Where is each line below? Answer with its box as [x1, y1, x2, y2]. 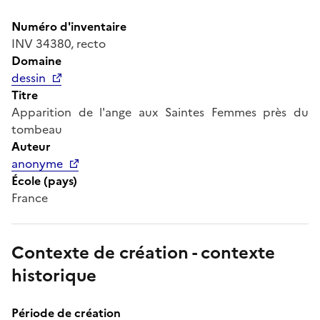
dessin [11, 69, 46, 86]
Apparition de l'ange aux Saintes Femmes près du [11, 103, 309, 121]
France [11, 189, 48, 206]
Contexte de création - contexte [11, 239, 275, 266]
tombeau [11, 120, 62, 138]
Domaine [11, 51, 61, 69]
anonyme [11, 154, 63, 172]
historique [11, 262, 96, 289]
